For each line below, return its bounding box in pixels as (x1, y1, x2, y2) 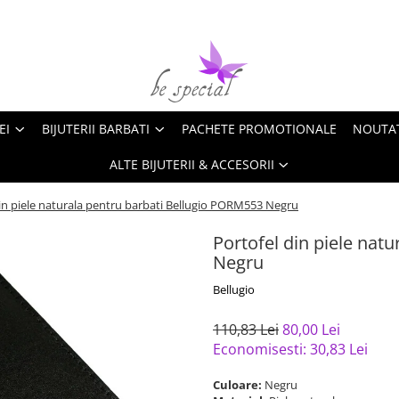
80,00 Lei (282, 320, 340, 339)
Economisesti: (213, 339, 310, 359)
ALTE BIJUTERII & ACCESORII (109, 156, 274, 173)
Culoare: (213, 377, 265, 393)
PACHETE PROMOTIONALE (182, 120, 337, 137)
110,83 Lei (213, 320, 279, 339)
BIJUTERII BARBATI (42, 120, 150, 137)
